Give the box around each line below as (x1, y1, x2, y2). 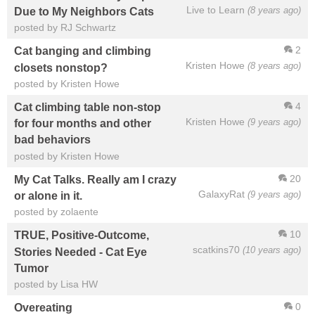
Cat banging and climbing (14, 44, 151, 58)
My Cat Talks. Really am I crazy (14, 173, 176, 186)
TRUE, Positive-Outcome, (14, 229, 149, 242)
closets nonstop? (14, 60, 108, 74)
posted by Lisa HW (14, 278, 98, 290)
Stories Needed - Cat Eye (14, 245, 147, 258)
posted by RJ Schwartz (14, 22, 116, 34)
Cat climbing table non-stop (14, 101, 161, 114)
